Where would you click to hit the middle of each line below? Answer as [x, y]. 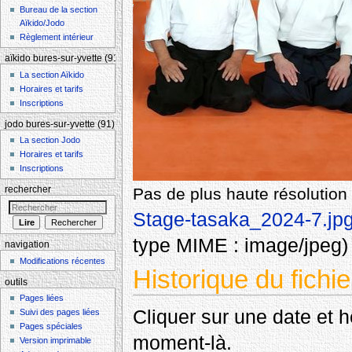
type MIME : [188, 246]
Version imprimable [56, 341]
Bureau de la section [59, 10]
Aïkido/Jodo [42, 23]
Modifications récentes [63, 260]
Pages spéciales [51, 326]
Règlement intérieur [57, 37]
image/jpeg [293, 246]
